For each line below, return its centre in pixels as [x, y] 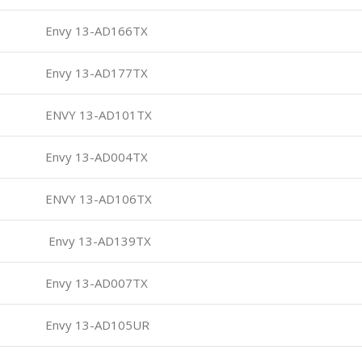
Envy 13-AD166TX [95, 30]
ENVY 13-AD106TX [97, 198]
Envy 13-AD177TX [95, 72]
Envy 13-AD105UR [96, 324]
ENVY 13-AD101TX [97, 114]
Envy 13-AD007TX [95, 282]
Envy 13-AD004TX [95, 156]
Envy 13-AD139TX [97, 240]
